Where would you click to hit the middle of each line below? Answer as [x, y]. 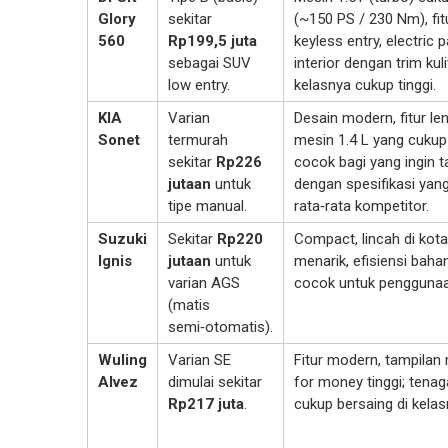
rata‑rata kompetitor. [361, 206]
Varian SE [199, 360]
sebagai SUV [209, 63]
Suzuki [122, 239]
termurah [198, 140]
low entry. [199, 85]
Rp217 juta [206, 404]
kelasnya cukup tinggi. [365, 85]
